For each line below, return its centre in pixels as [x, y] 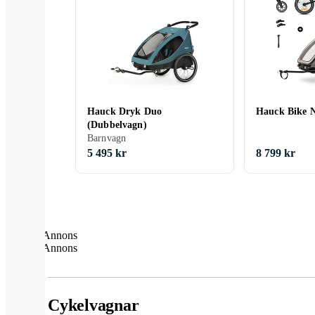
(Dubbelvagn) [117, 125]
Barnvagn [107, 138]
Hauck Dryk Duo [124, 111]
